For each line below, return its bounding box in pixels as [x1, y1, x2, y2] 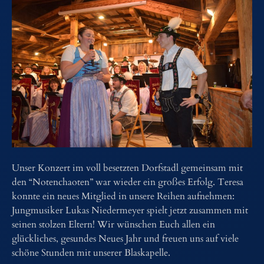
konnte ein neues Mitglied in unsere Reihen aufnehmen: [12, 190, 235, 203]
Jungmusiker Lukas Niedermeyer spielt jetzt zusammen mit [12, 204, 248, 217]
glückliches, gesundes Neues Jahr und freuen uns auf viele [12, 232, 239, 245]
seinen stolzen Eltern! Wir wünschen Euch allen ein [12, 218, 215, 231]
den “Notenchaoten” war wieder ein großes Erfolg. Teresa [12, 176, 243, 189]
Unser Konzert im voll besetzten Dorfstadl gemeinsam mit [12, 161, 243, 174]
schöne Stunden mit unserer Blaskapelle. [12, 246, 170, 259]
